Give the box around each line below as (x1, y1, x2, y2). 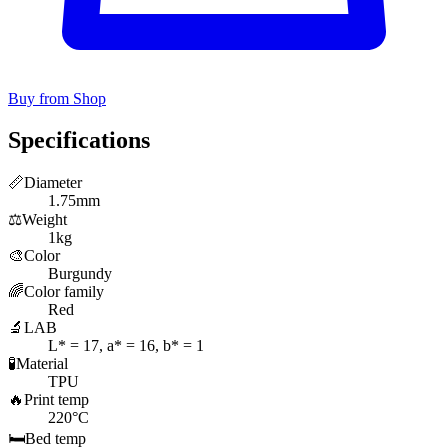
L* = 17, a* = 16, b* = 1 (48, 337, 204, 355)
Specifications (8, 127, 150, 154)
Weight (22, 211, 67, 229)
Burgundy (48, 265, 112, 283)
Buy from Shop (8, 89, 106, 107)
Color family (24, 283, 104, 301)
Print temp (24, 391, 89, 409)
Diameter (24, 174, 82, 192)
